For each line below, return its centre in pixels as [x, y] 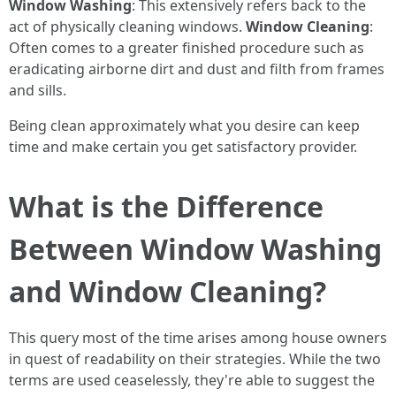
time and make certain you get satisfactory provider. [183, 147]
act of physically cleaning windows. [127, 27]
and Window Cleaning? [168, 291]
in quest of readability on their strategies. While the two [195, 359]
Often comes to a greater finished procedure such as [187, 48]
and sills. [38, 90]
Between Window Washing [195, 249]
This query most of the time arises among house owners [198, 338]
